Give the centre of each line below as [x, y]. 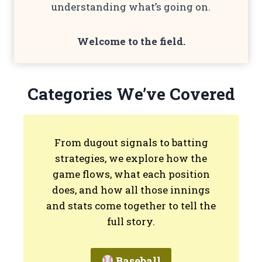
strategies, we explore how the [131, 158]
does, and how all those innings [131, 190]
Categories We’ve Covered [131, 94]
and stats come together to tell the [131, 206]
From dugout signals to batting [131, 143]
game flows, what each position [131, 174]
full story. [131, 222]
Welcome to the [118, 42]
